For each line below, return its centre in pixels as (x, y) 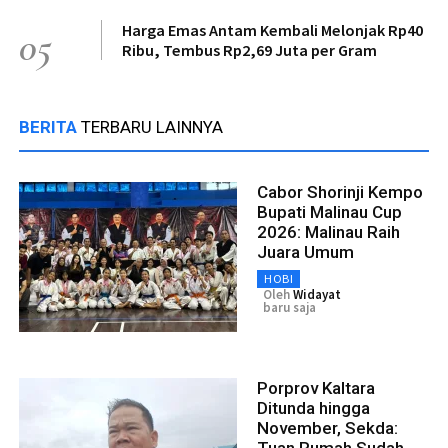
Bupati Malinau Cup (329, 212)
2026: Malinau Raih (328, 232)
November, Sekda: (327, 428)
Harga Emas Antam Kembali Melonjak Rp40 (272, 30)
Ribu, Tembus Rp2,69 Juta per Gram (249, 50)
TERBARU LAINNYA (152, 127)
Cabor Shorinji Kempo (340, 192)
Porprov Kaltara (316, 388)
